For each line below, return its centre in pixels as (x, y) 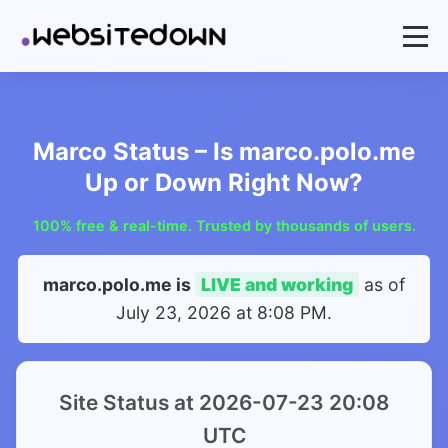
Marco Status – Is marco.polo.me (224, 151)
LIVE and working (277, 284)
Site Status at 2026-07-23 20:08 (224, 402)
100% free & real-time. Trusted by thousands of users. (224, 225)
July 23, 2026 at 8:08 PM (221, 312)
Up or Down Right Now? (224, 182)
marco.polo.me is (119, 284)
